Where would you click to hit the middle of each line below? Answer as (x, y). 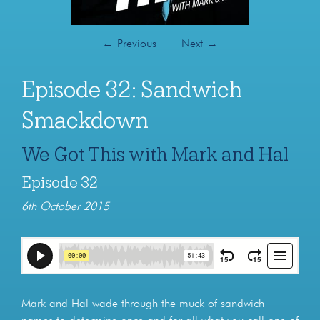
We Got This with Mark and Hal (155, 154)
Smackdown (85, 120)
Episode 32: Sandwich (132, 89)
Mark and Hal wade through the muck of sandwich (143, 304)
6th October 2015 (65, 207)
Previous (135, 44)
